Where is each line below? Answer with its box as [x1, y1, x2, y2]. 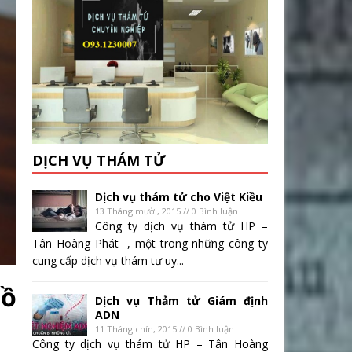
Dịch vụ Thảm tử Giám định [95, 293, 268, 309]
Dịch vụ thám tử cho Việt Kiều [95, 189, 262, 205]
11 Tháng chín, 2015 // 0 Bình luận [95, 323, 234, 335]
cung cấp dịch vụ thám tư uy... [32, 253, 184, 269]
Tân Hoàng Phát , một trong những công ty [32, 236, 268, 251]
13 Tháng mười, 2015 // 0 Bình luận [95, 205, 238, 218]
